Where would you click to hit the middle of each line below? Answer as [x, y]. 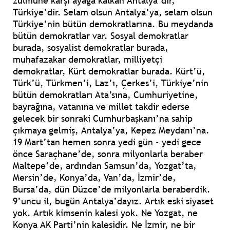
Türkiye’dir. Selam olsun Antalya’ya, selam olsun [113, 12]
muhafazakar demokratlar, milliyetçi [88, 60]
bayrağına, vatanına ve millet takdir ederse [101, 107]
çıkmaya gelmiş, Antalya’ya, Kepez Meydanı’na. [111, 130]
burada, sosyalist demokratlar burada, [91, 48]
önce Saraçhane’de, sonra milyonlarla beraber [108, 154]
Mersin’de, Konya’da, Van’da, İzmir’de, [94, 178]
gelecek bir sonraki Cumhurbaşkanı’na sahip [103, 119]
